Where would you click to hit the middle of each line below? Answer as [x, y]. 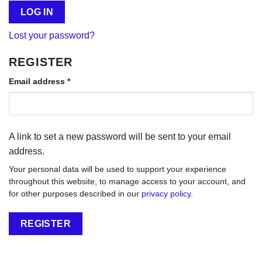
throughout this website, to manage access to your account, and [127, 182]
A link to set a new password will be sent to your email [120, 137]
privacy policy [166, 194]
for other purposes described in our [75, 194]
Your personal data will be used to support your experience [118, 170]
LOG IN [37, 12]
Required [88, 81]
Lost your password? [52, 36]
